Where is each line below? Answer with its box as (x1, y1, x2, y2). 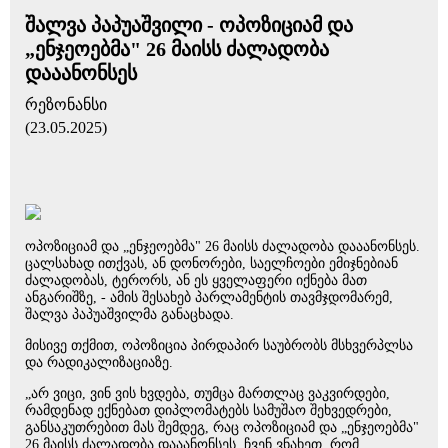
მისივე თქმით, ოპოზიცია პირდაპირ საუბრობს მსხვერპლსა (25, 338, 413, 353)
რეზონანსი (25, 96, 107, 113)
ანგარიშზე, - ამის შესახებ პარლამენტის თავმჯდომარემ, (25, 290, 393, 305)
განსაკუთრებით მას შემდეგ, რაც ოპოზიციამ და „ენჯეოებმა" (25, 420, 419, 435)
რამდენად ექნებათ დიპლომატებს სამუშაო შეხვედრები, (25, 403, 392, 418)
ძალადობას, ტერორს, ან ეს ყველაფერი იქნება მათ (25, 273, 367, 288)
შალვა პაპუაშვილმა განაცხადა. (25, 307, 234, 322)
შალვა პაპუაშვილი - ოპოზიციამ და (25, 14, 353, 36)
